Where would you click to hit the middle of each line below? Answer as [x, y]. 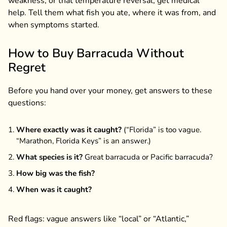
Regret [27, 68]
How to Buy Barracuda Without [96, 53]
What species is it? [49, 157]
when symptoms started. [54, 25]
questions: [27, 103]
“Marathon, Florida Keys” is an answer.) [84, 141]
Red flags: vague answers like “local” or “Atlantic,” [99, 219]
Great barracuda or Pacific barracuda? [148, 157]
